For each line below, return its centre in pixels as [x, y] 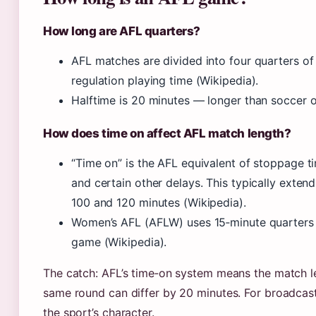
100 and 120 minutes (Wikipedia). [159, 202]
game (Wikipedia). [119, 242]
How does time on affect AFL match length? [167, 133]
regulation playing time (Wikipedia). [165, 80]
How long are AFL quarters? [122, 31]
